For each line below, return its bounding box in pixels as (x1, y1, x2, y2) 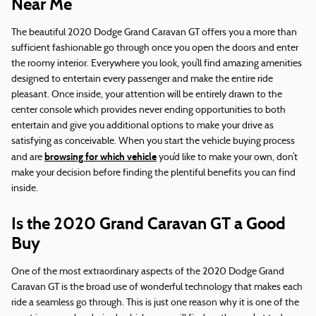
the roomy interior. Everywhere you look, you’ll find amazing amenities (11, 59, 302, 70)
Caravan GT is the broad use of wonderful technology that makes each (11, 282, 303, 293)
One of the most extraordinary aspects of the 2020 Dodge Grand (11, 267, 284, 278)
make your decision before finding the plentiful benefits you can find (11, 168, 296, 179)
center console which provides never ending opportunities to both (11, 105, 286, 116)
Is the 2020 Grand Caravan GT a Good (11, 213, 286, 234)
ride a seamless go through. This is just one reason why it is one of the (11, 298, 299, 309)
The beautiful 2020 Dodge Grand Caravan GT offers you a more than (11, 28, 297, 39)
